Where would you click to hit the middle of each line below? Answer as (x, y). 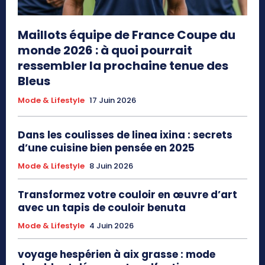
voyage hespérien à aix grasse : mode (117, 254)
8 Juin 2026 (111, 166)
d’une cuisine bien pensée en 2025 (106, 148)
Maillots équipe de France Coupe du (127, 35)
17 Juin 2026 (113, 100)
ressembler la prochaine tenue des (123, 65)
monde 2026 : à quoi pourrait (105, 50)
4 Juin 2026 (112, 225)
